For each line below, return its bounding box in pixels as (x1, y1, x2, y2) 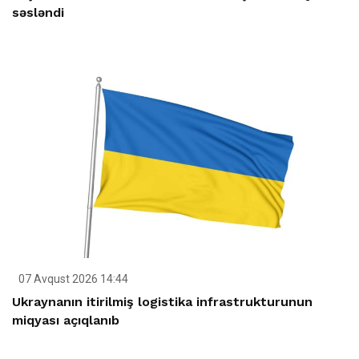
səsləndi (12, 4, 64, 20)
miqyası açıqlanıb (12, 312, 119, 328)
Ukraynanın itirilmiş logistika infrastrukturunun (12, 293, 313, 309)
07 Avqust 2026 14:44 (16, 272, 128, 285)
